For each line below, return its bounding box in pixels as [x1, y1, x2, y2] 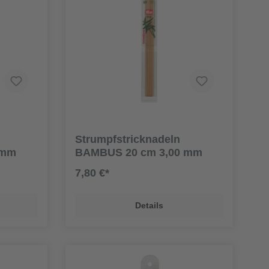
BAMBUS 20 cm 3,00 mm [74, 147, 202, 159]
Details [134, 201, 163, 211]
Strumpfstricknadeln [74, 133, 180, 146]
